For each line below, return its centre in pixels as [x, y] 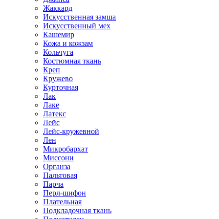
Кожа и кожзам [68, 43]
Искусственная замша [79, 17]
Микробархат [66, 149]
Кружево [58, 78]
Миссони [58, 157]
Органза [57, 166]
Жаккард [58, 8]
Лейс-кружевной [71, 131]
